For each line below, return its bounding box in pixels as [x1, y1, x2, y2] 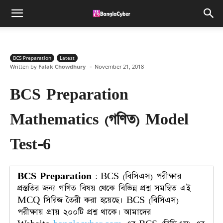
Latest [60, 54, 75, 61]
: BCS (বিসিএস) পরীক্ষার [92, 171, 181, 182]
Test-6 [10, 135, 51, 154]
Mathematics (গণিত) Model [10, 111, 189, 129]
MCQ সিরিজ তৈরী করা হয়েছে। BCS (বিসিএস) [17, 195, 179, 206]
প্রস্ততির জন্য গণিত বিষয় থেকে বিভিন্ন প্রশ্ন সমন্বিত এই [17, 183, 191, 194]
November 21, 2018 [95, 63, 144, 71]
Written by [10, 62, 37, 70]
